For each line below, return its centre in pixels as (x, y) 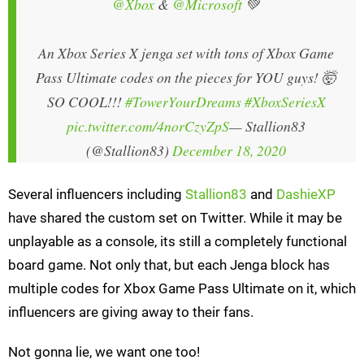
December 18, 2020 (229, 151)
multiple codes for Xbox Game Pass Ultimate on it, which (182, 289)
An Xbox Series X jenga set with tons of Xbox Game (186, 53)
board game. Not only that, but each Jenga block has (169, 265)
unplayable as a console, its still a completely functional (178, 242)
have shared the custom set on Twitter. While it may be (175, 218)
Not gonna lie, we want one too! (104, 352)
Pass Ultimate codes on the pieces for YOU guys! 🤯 (186, 78)
